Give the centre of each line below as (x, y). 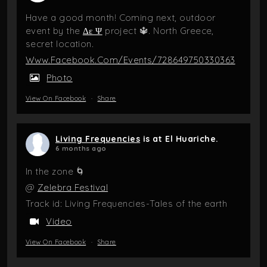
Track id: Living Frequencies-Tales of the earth (127, 203)
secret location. (60, 44)
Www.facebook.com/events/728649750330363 (131, 60)
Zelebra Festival (73, 187)
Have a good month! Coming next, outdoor (121, 17)
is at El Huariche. (181, 139)
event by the (54, 30)
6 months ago (81, 148)
